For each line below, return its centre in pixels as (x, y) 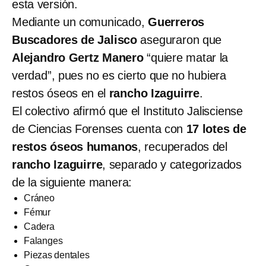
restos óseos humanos (75, 147)
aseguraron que (181, 40)
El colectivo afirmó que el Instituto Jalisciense (127, 111)
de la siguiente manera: (72, 183)
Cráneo (39, 198)
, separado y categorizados (172, 165)
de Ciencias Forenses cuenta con (99, 129)
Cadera (39, 227)
